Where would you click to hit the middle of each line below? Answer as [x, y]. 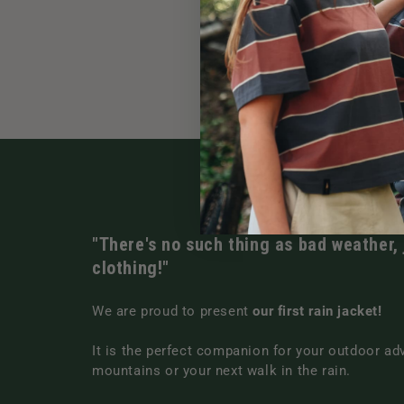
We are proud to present [173, 311]
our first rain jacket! [317, 311]
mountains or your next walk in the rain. [222, 370]
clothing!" [131, 267]
